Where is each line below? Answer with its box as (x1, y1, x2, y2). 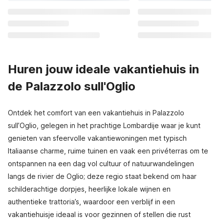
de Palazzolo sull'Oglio (8, 79, 135, 93)
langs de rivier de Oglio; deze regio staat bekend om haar (8, 172, 197, 180)
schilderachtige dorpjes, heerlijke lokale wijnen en (8, 185, 171, 193)
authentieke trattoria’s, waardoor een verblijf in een (8, 197, 175, 206)
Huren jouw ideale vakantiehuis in (8, 62, 199, 76)
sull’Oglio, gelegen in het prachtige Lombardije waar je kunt (8, 121, 200, 130)
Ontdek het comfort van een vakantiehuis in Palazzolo (8, 109, 184, 117)
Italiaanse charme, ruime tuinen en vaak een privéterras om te (8, 147, 208, 155)
